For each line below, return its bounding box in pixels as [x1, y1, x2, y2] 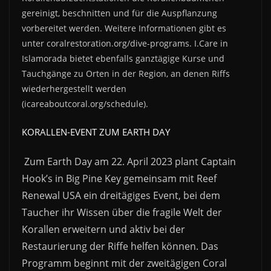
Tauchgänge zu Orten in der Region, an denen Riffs [22, 68, 230, 80]
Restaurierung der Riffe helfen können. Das [22, 240, 218, 253]
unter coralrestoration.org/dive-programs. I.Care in [22, 38, 228, 50]
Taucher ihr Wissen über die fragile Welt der [22, 206, 222, 220]
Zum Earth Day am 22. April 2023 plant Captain [24, 155, 236, 169]
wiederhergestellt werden [22, 83, 126, 95]
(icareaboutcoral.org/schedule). [22, 98, 148, 110]
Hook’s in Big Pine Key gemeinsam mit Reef [22, 172, 217, 186]
